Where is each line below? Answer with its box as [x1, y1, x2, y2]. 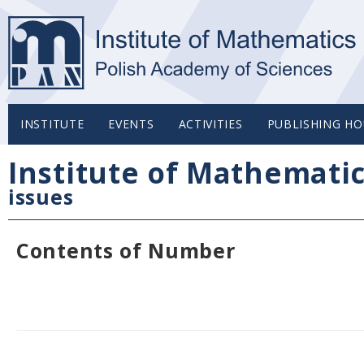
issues [8, 183, 74, 210]
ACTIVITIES [178, 116, 243, 132]
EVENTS [108, 116, 154, 132]
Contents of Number [16, 236, 236, 264]
